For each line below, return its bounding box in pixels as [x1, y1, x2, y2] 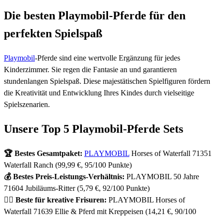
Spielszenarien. [4, 100, 50, 108]
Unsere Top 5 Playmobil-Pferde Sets [4, 122, 183, 135]
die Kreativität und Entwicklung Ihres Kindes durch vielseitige [4, 88, 194, 97]
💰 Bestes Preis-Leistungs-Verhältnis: [4, 172, 124, 181]
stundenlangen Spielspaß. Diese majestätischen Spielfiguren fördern [4, 77, 210, 85]
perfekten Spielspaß [4, 27, 102, 40]
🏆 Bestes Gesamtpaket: [4, 149, 82, 157]
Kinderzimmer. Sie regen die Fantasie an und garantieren [4, 65, 177, 74]
